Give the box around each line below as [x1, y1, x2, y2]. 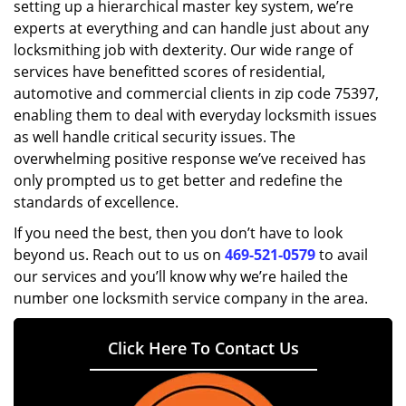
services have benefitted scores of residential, [14, 62, 325, 82]
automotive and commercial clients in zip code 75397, [14, 83, 379, 103]
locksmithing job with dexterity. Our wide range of [14, 40, 353, 60]
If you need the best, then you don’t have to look [14, 223, 343, 243]
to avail [315, 245, 368, 265]
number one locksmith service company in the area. [14, 288, 368, 308]
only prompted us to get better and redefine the [14, 170, 343, 190]
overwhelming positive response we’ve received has [14, 149, 366, 169]
